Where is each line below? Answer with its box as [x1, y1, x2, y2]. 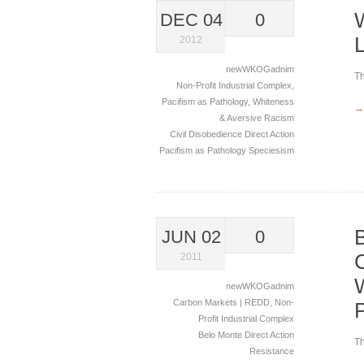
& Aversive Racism [219, 113, 294, 123]
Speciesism [249, 145, 294, 155]
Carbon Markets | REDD [173, 297, 270, 307]
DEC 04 [159, 10, 223, 30]
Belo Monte [198, 330, 245, 340]
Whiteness [253, 97, 294, 106]
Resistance [249, 346, 294, 356]
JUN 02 [161, 227, 221, 247]
